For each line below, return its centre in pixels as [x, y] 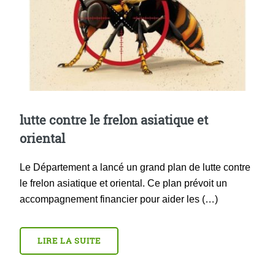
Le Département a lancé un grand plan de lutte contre [135, 168]
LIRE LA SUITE [69, 241]
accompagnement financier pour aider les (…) [119, 199]
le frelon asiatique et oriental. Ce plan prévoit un [123, 184]
